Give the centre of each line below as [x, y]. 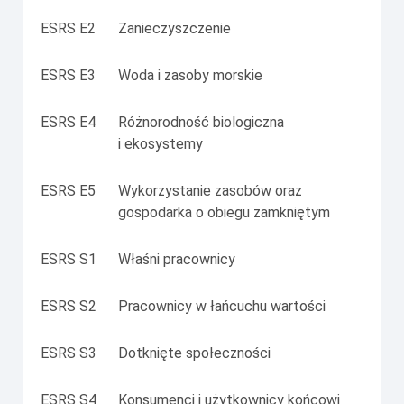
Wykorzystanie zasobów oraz [210, 190]
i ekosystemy [161, 143]
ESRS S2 [69, 306]
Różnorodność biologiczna [201, 122]
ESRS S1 [69, 259]
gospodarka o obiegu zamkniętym [224, 212]
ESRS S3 [69, 353]
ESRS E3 [68, 75]
